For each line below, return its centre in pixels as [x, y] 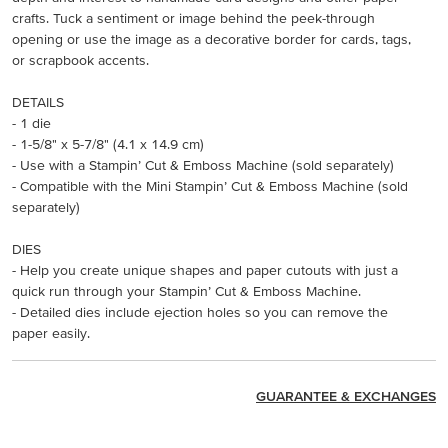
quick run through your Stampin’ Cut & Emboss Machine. [186, 290]
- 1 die [31, 122]
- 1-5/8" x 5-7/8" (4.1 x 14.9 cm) [108, 143]
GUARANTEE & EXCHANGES [346, 396]
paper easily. [51, 332]
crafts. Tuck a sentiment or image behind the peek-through [193, 17]
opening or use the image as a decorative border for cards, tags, [211, 38]
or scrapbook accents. [80, 59]
